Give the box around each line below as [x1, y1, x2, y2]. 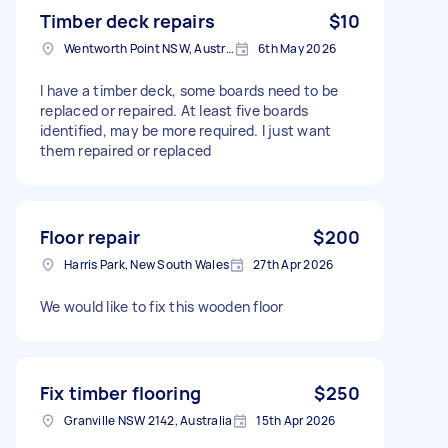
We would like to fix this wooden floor [40, 296, 284, 316]
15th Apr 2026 [256, 411, 336, 429]
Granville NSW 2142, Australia [64, 411, 233, 429]
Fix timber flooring [40, 380, 201, 405]
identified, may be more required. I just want [40, 120, 332, 140]
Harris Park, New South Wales [64, 255, 229, 273]
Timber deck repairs [40, 8, 215, 33]
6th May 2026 [258, 39, 336, 57]
